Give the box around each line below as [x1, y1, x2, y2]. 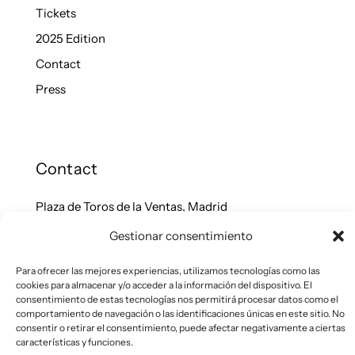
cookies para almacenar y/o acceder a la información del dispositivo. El [16, 279, 312, 291]
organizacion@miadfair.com [35, 227, 189, 243]
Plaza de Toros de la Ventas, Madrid [35, 198, 227, 214]
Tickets [35, 5, 76, 21]
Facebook [52, 319, 107, 334]
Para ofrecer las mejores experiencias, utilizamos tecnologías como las [16, 265, 320, 277]
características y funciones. [16, 336, 133, 348]
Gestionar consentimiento [109, 228, 253, 243]
